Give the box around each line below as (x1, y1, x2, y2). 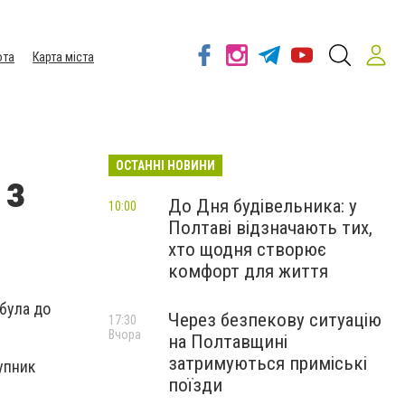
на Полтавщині (168, 331, 287, 353)
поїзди (168, 374, 222, 396)
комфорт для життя (168, 260, 328, 282)
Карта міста (33, 50, 94, 64)
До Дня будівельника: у (168, 195, 357, 217)
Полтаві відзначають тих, (168, 217, 372, 239)
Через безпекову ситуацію (168, 309, 381, 331)
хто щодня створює (168, 239, 326, 260)
